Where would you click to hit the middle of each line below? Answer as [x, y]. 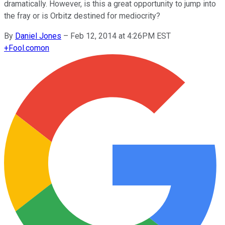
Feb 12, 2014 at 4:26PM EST [121, 36]
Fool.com [25, 48]
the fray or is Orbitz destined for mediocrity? [82, 16]
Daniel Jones [38, 36]
